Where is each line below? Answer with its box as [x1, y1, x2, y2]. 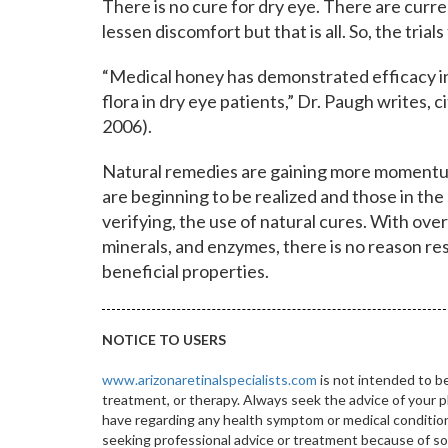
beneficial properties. [102, 259, 269, 282]
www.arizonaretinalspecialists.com [102, 370, 317, 388]
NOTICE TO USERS [102, 330, 226, 348]
